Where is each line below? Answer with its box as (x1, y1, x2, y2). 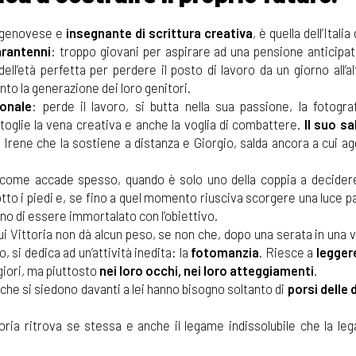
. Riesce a (259, 243, 316, 260)
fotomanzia (191, 243, 260, 260)
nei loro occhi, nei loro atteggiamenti (97, 261, 314, 278)
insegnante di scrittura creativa (66, 24, 253, 41)
